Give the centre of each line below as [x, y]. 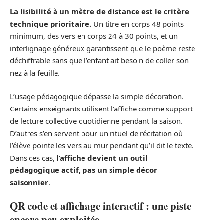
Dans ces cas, [33, 157]
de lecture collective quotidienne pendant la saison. [96, 121]
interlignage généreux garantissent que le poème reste [102, 48]
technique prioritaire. [51, 24]
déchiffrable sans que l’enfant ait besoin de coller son [99, 61]
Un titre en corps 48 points [137, 24]
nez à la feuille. [35, 73]
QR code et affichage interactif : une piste [100, 206]
